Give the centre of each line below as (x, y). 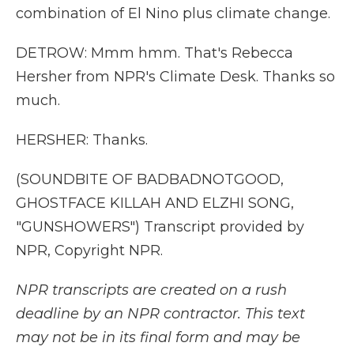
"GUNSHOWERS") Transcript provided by (160, 227)
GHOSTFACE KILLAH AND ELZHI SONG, (155, 203)
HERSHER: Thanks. (82, 140)
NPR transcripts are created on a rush (151, 290)
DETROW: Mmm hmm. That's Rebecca (154, 53)
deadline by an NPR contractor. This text (160, 314)
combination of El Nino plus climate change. (173, 13)
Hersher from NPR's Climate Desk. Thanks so (175, 77)
